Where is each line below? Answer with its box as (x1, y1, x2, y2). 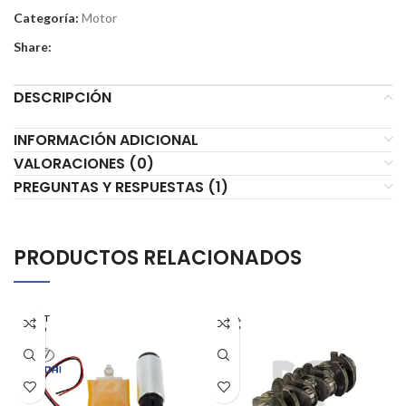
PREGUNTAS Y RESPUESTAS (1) (14, 176, 228, 198)
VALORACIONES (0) (14, 152, 154, 174)
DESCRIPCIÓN (14, 86, 111, 108)
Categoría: (14, 9, 79, 25)
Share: (14, 38, 52, 54)
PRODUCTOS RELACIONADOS (14, 243, 302, 272)
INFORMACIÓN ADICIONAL (14, 129, 198, 150)
